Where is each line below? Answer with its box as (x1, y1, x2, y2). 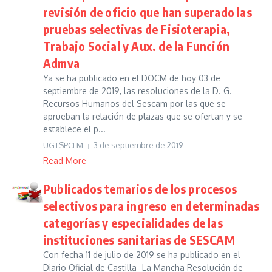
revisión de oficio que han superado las (43, 4, 252, 19)
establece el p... (43, 124, 106, 134)
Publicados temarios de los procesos (43, 181, 237, 196)
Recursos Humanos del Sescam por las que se (43, 98, 226, 109)
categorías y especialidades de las (43, 215, 223, 230)
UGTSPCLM (43, 140, 83, 150)
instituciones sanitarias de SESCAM (43, 232, 235, 247)
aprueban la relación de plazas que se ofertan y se (43, 111, 242, 121)
